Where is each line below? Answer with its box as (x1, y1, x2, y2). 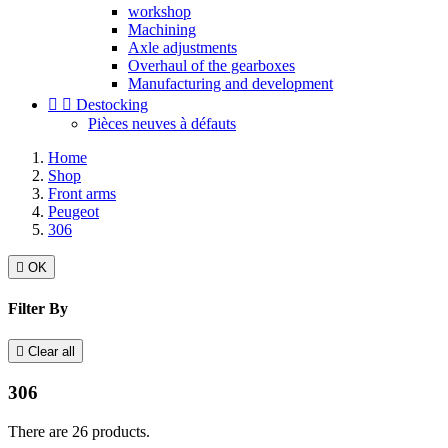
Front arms (48, 184, 116, 202)
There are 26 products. (8, 422, 150, 440)
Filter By (8, 299, 68, 317)
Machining (128, 20, 196, 38)
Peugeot (48, 202, 99, 220)
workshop (128, 2, 191, 20)
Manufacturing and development (128, 74, 333, 92)
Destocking (76, 95, 148, 113)
